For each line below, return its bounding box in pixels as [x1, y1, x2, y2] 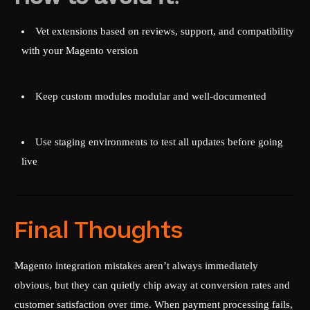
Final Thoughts [15, 215, 184, 248]
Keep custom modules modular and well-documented [35, 91, 267, 102]
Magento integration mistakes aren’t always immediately [15, 260, 259, 272]
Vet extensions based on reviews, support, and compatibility [35, 26, 295, 37]
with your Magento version [21, 45, 139, 57]
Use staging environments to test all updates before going [35, 136, 284, 148]
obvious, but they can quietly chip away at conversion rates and [15, 280, 291, 291]
